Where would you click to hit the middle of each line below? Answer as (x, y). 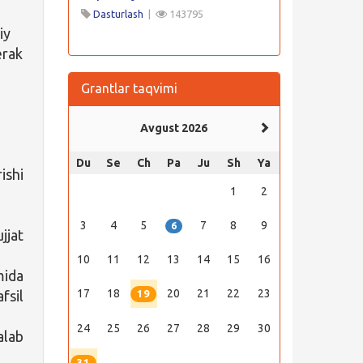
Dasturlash (118, 14)
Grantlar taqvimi (129, 88)
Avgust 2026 (173, 128)
